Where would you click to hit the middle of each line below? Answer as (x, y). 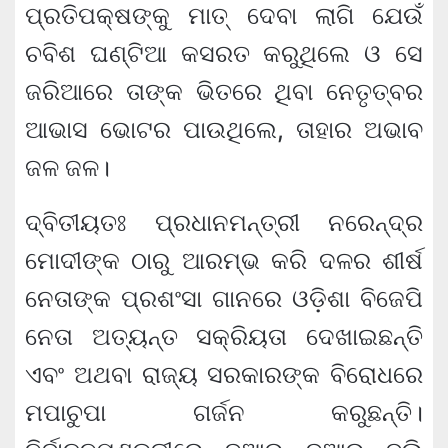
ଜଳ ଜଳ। (67, 168)
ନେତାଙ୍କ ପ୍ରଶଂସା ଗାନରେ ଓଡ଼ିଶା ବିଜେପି (224, 299)
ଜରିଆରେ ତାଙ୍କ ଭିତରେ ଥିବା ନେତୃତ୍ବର (224, 92)
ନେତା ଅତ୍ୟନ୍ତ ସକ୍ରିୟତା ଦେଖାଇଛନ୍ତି (224, 337)
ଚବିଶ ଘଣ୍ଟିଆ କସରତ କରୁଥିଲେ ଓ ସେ (224, 54)
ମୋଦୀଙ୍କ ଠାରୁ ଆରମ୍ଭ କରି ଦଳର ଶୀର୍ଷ (224, 261)
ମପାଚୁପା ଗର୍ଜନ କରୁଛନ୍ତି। (224, 413)
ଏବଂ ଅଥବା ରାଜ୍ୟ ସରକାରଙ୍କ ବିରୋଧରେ (224, 375)
